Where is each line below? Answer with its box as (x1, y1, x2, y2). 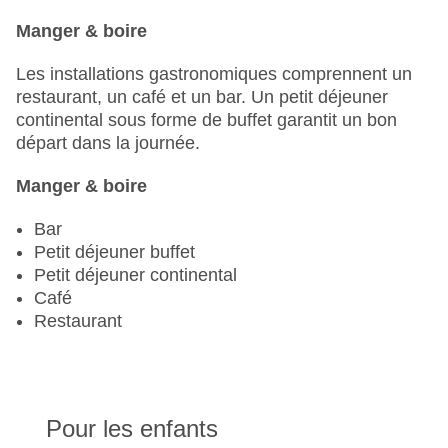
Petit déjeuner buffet (34, 242, 195, 263)
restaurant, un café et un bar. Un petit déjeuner (16, 87, 388, 108)
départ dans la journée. (16, 133, 200, 154)
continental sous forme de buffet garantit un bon (16, 110, 397, 131)
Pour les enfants (46, 415, 218, 443)
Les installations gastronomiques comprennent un (16, 64, 412, 85)
